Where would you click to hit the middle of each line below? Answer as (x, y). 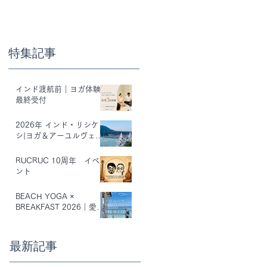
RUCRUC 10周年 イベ (58, 161)
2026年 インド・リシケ (57, 125)
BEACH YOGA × (45, 196)
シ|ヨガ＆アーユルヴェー (59, 136)
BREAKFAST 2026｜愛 (56, 207)
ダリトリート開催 (46, 146)
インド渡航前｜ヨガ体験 (58, 89)
